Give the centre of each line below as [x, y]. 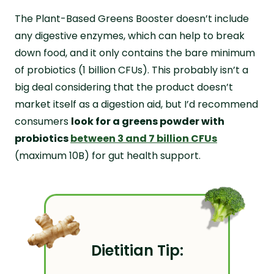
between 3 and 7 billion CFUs [144, 138]
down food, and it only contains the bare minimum [135, 53]
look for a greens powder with [148, 121]
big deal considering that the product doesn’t [124, 87]
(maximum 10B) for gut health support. [108, 155]
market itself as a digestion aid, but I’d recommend [136, 104]
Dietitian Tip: [137, 250]
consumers [43, 121]
